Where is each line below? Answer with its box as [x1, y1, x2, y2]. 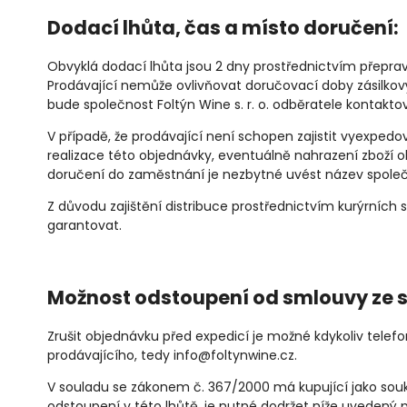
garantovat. [47, 216, 122, 235]
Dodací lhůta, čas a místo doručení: [47, 14, 399, 41]
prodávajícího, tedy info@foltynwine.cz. [47, 346, 297, 365]
